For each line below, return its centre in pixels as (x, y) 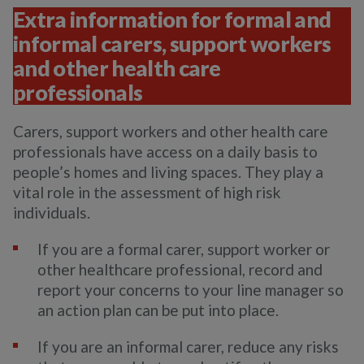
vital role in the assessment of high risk (147, 193)
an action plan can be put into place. (158, 310)
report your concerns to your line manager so (191, 290)
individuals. (52, 213)
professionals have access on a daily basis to (165, 152)
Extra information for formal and (172, 19)
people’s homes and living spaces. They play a (168, 172)
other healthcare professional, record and (180, 270)
